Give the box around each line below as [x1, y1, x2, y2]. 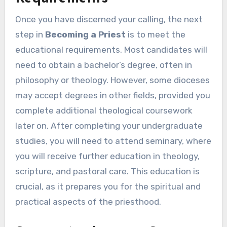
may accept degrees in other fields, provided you [15, 90, 210, 100]
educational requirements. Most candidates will [15, 44, 207, 55]
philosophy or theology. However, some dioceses [15, 74, 210, 85]
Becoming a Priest [45, 29, 126, 40]
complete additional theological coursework [15, 105, 193, 116]
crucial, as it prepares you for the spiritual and [15, 181, 201, 192]
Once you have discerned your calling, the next [15, 14, 203, 24]
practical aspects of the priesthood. [15, 196, 161, 207]
